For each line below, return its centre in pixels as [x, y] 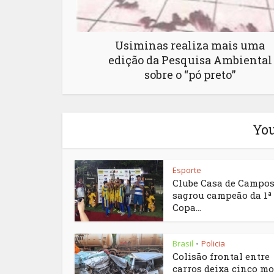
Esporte [187, 170]
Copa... [187, 208]
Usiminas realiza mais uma [190, 46]
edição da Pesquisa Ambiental [190, 60]
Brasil [183, 244]
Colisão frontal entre [221, 257]
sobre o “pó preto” [190, 75]
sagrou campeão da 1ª [222, 195]
